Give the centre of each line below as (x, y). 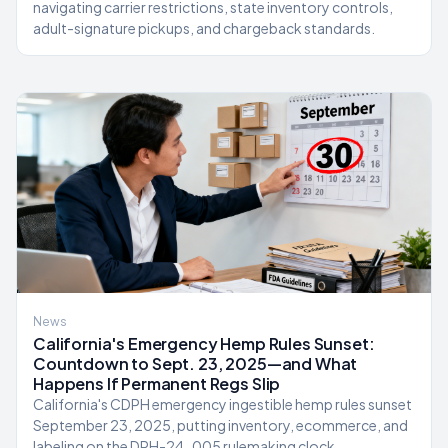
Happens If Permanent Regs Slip (157, 383)
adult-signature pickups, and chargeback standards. (204, 28)
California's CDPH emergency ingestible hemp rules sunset (222, 404)
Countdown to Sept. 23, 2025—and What (195, 363)
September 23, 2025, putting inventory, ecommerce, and (220, 425)
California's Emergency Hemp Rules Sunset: (204, 343)
